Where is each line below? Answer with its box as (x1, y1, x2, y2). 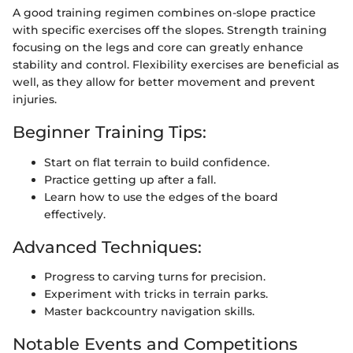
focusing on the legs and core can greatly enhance (13, 40, 303, 54)
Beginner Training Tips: (13, 122, 206, 142)
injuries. (13, 92, 57, 106)
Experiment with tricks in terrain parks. (44, 287, 268, 301)
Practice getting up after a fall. (44, 172, 216, 187)
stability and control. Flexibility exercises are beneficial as (13, 58, 339, 72)
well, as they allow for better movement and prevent (13, 75, 315, 89)
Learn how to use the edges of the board (44, 189, 278, 204)
